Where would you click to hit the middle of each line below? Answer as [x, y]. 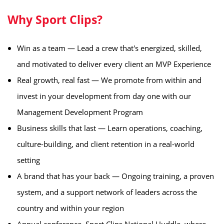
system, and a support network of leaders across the [107, 192]
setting [28, 160]
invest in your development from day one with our [104, 96]
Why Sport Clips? [55, 20]
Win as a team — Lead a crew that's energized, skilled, [109, 48]
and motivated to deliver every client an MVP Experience [114, 64]
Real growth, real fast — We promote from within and [109, 80]
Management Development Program [80, 112]
